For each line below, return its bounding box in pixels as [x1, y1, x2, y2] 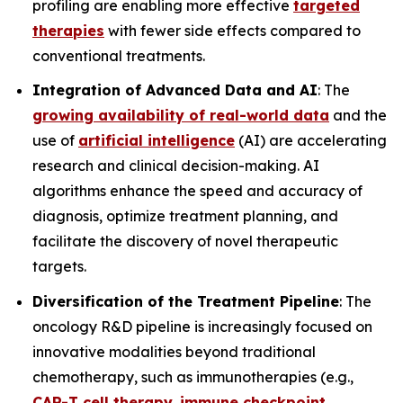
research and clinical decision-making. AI [32, 157, 319, 175]
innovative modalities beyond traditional [32, 342, 316, 361]
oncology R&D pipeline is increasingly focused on [32, 317, 372, 336]
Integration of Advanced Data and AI [32, 81, 318, 100]
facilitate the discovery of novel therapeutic [32, 232, 338, 251]
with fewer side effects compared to [104, 21, 361, 40]
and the [329, 106, 387, 125]
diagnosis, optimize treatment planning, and [32, 207, 338, 226]
